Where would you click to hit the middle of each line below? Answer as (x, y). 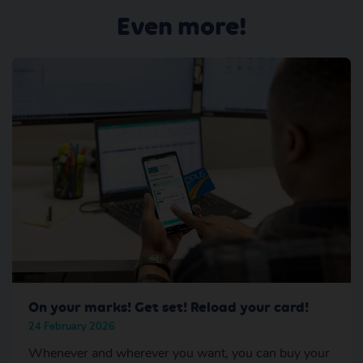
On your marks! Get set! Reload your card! (169, 307)
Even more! (181, 26)
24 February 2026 (72, 327)
